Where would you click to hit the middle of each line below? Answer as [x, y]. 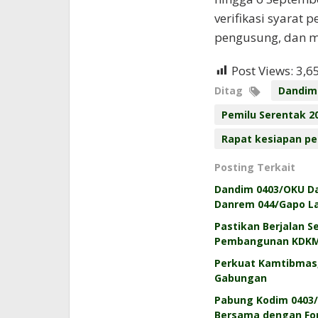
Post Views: [262, 70]
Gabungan [240, 278]
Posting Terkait [254, 167]
